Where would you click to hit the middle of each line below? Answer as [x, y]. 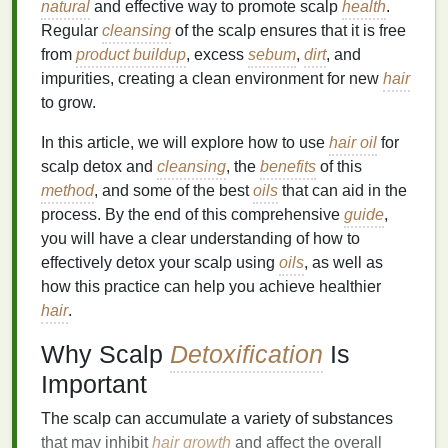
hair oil [353, 142]
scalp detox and [99, 166]
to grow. [68, 102]
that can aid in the [342, 190]
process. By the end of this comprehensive [192, 214]
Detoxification [246, 354]
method [67, 190]
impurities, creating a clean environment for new [212, 78]
